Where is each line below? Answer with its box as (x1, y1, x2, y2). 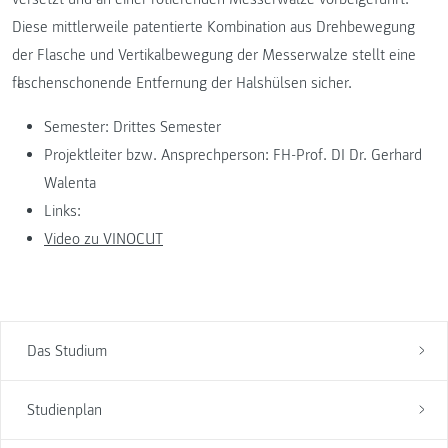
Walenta (44, 172, 96, 193)
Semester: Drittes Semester (44, 116, 221, 137)
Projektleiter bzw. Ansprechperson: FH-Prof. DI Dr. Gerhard (44, 144, 422, 165)
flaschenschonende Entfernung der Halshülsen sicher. (12, 72, 352, 93)
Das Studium (26, 340, 107, 361)
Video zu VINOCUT (44, 228, 163, 249)
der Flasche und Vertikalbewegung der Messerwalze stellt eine (12, 44, 416, 65)
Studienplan (26, 399, 102, 420)
